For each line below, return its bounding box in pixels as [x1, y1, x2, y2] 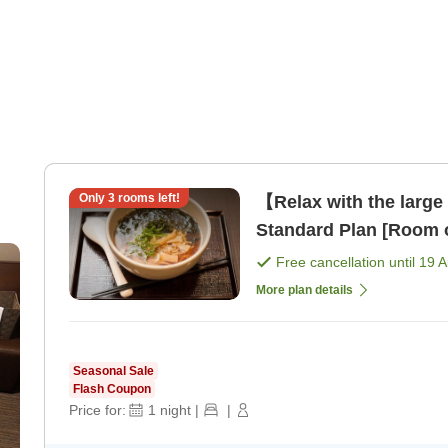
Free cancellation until [276, 254, 419, 271]
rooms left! [114, 191, 180, 206]
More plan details [256, 283, 353, 298]
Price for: [69, 402, 126, 419]
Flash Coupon [73, 382, 151, 397]
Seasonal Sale [73, 364, 154, 379]
